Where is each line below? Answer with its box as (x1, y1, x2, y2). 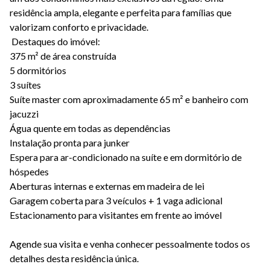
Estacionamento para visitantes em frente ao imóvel (10, 209, 222, 221)
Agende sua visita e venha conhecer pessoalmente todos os (10, 238, 250, 250)
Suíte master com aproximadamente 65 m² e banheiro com (10, 93, 248, 105)
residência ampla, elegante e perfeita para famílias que (10, 7, 231, 19)
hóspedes (10, 166, 49, 178)
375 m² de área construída (10, 50, 116, 62)
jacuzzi (10, 108, 39, 120)
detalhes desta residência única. (10, 253, 139, 265)
